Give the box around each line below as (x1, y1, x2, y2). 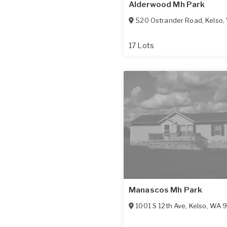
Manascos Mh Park (129, 185, 203, 195)
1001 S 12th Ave (135, 202, 186, 210)
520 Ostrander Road (135, 16, 202, 25)
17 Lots (129, 41, 154, 50)
